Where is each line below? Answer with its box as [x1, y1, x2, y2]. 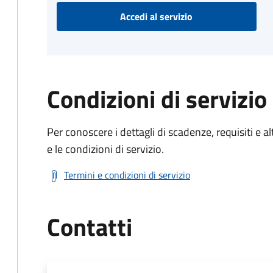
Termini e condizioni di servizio [64, 168, 190, 182]
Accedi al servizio [120, 9, 193, 24]
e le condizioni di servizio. [47, 141, 164, 157]
